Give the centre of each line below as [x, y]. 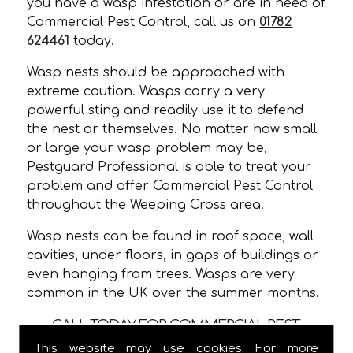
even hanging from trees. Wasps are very [161, 274]
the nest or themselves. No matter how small [172, 129]
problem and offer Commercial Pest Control [170, 186]
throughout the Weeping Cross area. [146, 204]
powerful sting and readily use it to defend [165, 110]
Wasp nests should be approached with [156, 72]
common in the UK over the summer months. [173, 293]
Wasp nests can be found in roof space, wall [171, 236]
